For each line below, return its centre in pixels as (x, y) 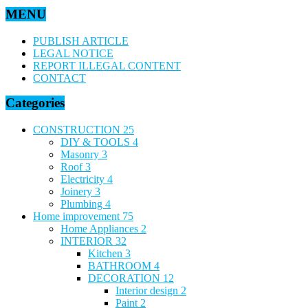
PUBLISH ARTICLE (81, 41)
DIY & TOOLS (97, 142)
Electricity (84, 179)
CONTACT (59, 78)
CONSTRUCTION (78, 129)
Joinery (78, 191)
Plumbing (83, 203)
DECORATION (125, 278)
